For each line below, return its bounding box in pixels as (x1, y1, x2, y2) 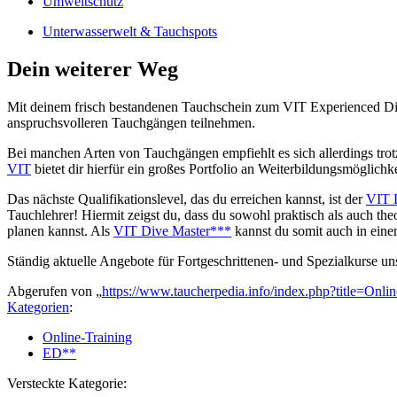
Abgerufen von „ (7, 283, 102, 299)
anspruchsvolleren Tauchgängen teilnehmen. (7, 114, 255, 130)
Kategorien (7, 299, 69, 315)
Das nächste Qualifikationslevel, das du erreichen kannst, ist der (7, 191, 366, 206)
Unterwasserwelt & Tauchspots (43, 24, 217, 39)
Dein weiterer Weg (7, 57, 178, 81)
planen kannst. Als (7, 222, 113, 238)
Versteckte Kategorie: (7, 375, 127, 391)
